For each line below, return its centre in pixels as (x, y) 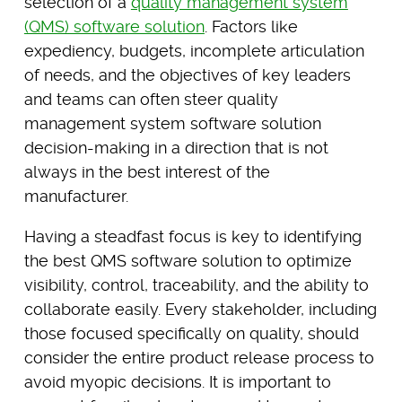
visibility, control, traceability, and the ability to (196, 284)
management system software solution (172, 123)
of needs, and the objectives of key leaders (187, 74)
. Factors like (251, 26)
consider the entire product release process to (199, 357)
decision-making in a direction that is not (176, 147)
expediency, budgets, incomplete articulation (194, 50)
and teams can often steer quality (151, 99)
